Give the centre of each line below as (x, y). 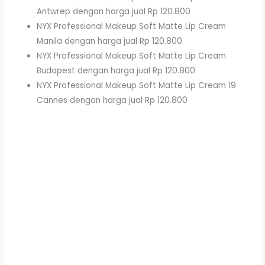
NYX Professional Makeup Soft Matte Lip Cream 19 (137, 85)
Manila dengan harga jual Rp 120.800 (110, 41)
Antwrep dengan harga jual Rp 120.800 (114, 11)
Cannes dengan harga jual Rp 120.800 (112, 100)
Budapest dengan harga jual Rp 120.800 (116, 70)
